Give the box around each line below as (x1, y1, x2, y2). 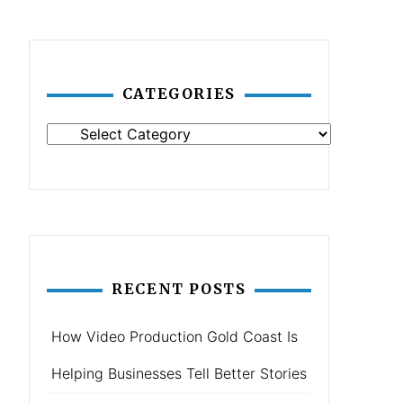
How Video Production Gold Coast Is (50, 327, 298, 345)
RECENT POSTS (112, 280, 246, 298)
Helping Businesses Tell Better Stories (50, 364, 307, 382)
